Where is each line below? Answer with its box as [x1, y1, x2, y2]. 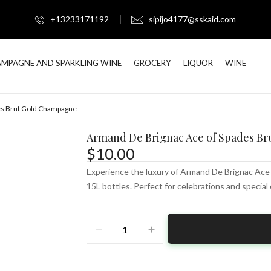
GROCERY [134, 58, 171, 68]
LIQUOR [183, 58, 213, 68]
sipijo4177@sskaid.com [149, 14, 236, 24]
